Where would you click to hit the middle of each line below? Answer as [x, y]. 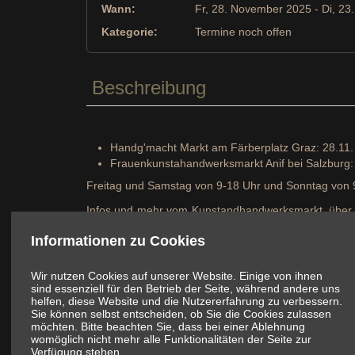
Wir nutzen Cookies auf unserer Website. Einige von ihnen [177, 276]
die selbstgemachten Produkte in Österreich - [201, 222]
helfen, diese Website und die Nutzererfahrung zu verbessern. [187, 302]
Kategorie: [129, 32]
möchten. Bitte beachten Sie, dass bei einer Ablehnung [168, 327]
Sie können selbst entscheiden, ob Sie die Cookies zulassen [181, 314]
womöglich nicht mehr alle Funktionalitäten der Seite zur [172, 340]
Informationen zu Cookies [118, 241]
